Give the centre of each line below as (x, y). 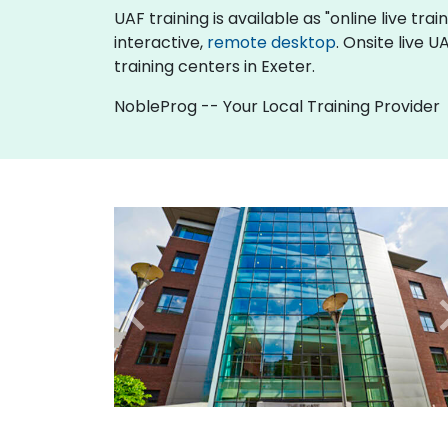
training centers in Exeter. (214, 66)
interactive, (160, 42)
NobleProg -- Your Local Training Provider (277, 106)
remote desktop (271, 42)
